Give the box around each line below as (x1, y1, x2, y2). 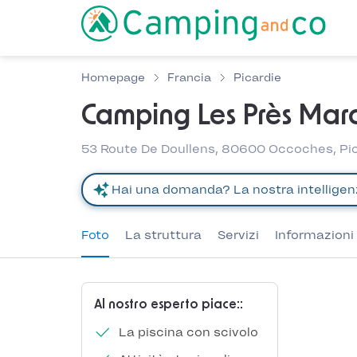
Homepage (81, 71, 145, 84)
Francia (167, 71, 211, 84)
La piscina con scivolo (115, 325, 258, 339)
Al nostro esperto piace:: (94, 298, 243, 311)
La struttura (125, 228, 202, 242)
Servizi (218, 228, 259, 242)
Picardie (233, 71, 281, 84)
